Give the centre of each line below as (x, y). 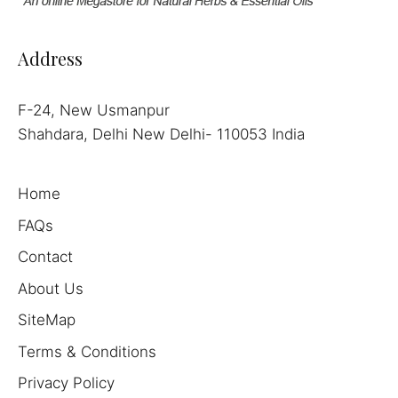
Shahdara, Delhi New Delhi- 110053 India (161, 135)
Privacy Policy (66, 383)
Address (50, 59)
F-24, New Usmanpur (94, 111)
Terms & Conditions (87, 351)
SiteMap (47, 320)
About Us (51, 288)
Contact (45, 257)
